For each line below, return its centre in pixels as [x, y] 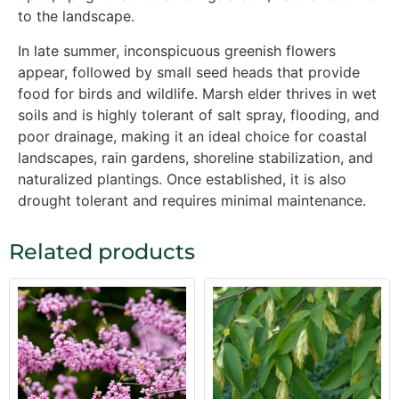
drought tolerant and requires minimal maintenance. [192, 200]
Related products [102, 252]
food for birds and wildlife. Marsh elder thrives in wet [197, 93]
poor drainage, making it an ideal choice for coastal [192, 136]
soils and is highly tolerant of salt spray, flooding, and [199, 114]
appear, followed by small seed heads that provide [189, 72]
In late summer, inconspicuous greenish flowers [177, 50]
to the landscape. [76, 16]
